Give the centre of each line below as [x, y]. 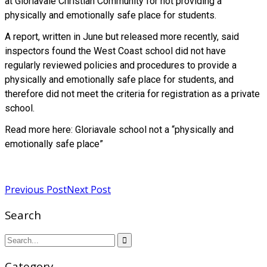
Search [23, 215]
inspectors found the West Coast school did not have [115, 51]
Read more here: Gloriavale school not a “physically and [119, 130]
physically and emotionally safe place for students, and [119, 80]
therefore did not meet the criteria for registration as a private [132, 94]
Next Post [89, 189]
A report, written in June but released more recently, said [122, 37]
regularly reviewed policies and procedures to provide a [121, 66]
